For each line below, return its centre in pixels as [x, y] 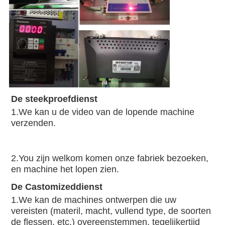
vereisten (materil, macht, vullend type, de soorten [111, 211]
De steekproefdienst [54, 99]
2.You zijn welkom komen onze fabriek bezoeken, [109, 158]
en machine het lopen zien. [65, 169]
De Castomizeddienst [57, 187]
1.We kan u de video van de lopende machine [102, 112]
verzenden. [33, 123]
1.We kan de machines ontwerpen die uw [93, 200]
